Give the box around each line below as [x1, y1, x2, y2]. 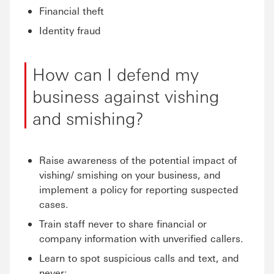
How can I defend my [32, 62, 199, 84]
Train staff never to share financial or [39, 217, 207, 230]
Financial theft [39, 4, 104, 17]
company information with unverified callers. [39, 232, 243, 245]
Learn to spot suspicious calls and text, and [39, 251, 239, 264]
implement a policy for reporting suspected [39, 183, 239, 196]
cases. [39, 198, 68, 210]
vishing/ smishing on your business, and [39, 168, 221, 181]
